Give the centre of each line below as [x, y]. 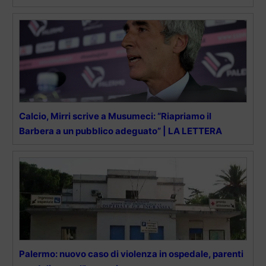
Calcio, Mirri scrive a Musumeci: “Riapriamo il [115, 116]
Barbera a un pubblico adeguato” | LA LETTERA [121, 131]
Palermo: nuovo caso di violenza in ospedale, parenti [131, 254]
